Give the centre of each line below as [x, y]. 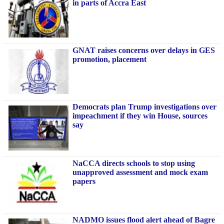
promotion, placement [109, 59]
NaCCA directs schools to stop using [134, 163]
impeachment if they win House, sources [140, 116]
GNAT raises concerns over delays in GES [144, 50]
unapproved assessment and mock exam [140, 172]
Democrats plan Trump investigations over [144, 107]
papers [84, 181]
